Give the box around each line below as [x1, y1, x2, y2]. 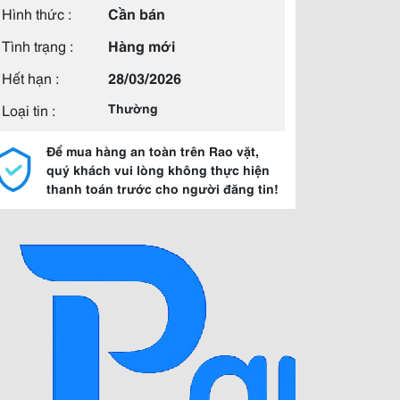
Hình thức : [2, 3, 71, 23]
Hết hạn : [2, 67, 59, 87]
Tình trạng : [2, 35, 73, 55]
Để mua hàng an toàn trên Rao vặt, [46, 142, 259, 160]
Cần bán [108, 3, 165, 23]
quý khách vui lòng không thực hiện [46, 161, 270, 179]
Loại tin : [2, 99, 55, 120]
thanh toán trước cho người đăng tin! [46, 179, 279, 197]
